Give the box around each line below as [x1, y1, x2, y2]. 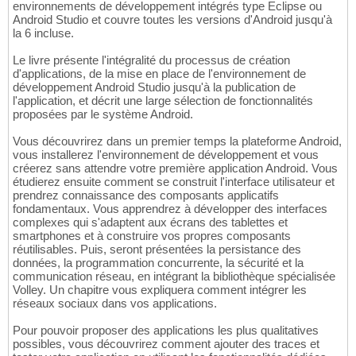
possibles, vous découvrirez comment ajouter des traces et [13, 337, 319, 351]
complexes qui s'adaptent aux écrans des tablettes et [13, 215, 288, 230]
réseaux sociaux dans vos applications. [13, 296, 217, 311]
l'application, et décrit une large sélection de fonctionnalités [13, 94, 313, 108]
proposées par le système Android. [13, 107, 193, 122]
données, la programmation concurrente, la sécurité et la [13, 256, 304, 270]
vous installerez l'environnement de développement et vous [13, 148, 319, 162]
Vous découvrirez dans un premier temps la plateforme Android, [13, 134, 342, 149]
